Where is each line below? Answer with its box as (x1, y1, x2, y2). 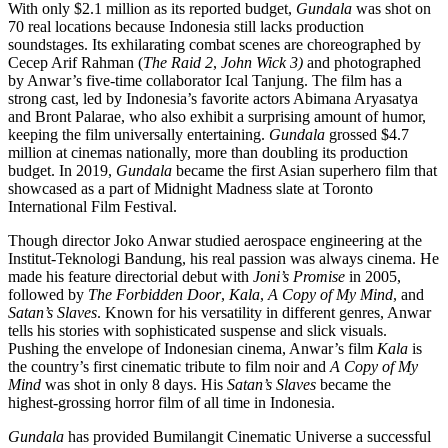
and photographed (307, 54, 421, 72)
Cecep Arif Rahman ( (8, 54, 143, 72)
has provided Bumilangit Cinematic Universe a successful (64, 428, 431, 446)
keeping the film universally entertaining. (8, 126, 269, 144)
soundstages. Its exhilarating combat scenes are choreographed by (8, 36, 421, 54)
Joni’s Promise (253, 268, 345, 286)
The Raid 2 (143, 54, 213, 72)
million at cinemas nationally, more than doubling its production (8, 144, 408, 162)
